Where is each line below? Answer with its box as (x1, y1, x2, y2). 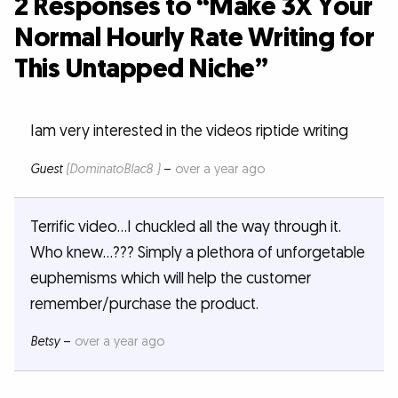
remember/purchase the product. (29, 293, 259, 314)
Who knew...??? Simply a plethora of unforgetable (29, 242, 365, 263)
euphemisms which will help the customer (29, 267, 311, 289)
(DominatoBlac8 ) (65, 161, 160, 178)
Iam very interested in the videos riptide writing (29, 121, 348, 142)
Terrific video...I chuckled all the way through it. (29, 216, 341, 237)
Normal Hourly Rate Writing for (14, 20, 374, 56)
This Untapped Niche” (14, 51, 267, 87)
